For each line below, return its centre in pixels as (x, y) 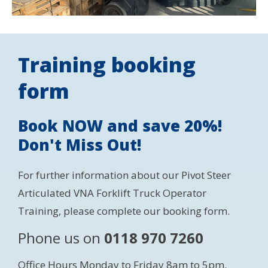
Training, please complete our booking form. (124, 211)
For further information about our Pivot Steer (124, 175)
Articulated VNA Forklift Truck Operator (112, 193)
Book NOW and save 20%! (120, 125)
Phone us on (59, 237)
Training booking (107, 64)
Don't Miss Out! (80, 144)
